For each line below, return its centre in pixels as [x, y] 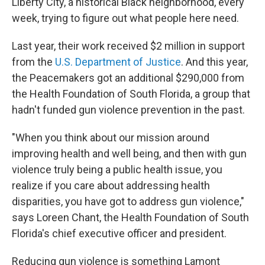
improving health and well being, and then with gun [129, 153]
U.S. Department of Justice [118, 62]
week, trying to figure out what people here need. [125, 18]
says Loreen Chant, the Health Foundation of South [130, 217]
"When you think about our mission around [111, 138]
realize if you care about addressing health [111, 185]
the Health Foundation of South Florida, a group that [131, 94]
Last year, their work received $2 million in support [128, 46]
